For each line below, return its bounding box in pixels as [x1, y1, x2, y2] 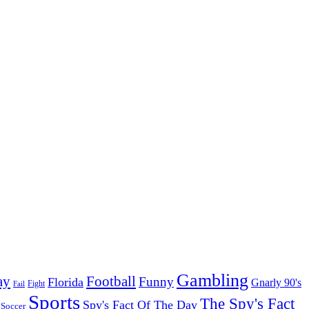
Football [86, 273, 136, 290]
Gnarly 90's [251, 277, 301, 289]
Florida [48, 275, 83, 290]
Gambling [177, 270, 248, 291]
